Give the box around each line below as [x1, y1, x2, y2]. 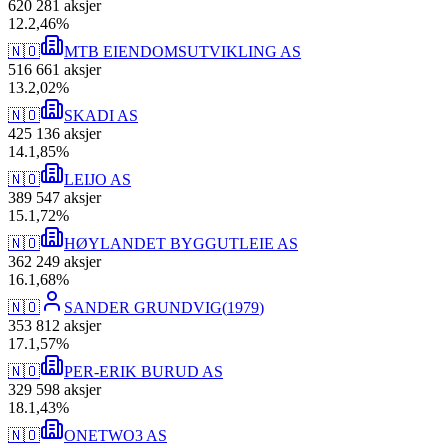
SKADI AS [64, 107, 138, 125]
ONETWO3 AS [64, 427, 167, 445]
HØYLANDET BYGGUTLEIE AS [64, 235, 298, 253]
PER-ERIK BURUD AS [64, 363, 223, 381]
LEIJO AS [64, 171, 131, 189]
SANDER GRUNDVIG [64, 299, 222, 317]
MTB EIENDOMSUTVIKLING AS [64, 43, 301, 61]
